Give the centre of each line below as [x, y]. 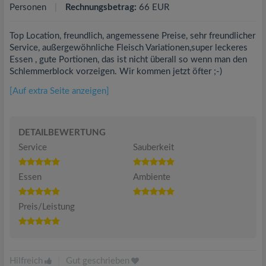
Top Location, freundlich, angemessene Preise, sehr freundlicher [132, 36]
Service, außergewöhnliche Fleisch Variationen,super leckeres [129, 48]
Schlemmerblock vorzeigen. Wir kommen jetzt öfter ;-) [116, 72]
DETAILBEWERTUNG [62, 133]
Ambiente [152, 177]
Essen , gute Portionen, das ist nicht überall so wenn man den [128, 60]
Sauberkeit [153, 148]
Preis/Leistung [47, 207]
